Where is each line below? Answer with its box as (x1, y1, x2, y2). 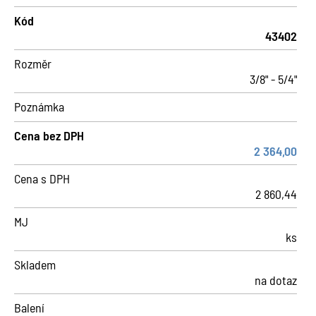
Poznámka (14, 99, 64, 114)
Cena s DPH (14, 171, 70, 186)
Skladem (14, 257, 56, 272)
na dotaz (255, 272, 297, 288)
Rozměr (14, 56, 51, 71)
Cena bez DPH (14, 128, 84, 143)
